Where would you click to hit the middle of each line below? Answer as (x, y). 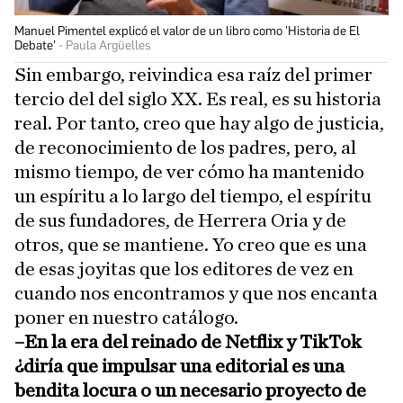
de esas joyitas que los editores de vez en (184, 269)
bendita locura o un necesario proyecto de (190, 390)
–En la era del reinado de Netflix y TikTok (188, 341)
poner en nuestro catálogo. (126, 317)
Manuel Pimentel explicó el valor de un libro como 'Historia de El (187, 31)
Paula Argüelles (108, 45)
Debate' (35, 45)
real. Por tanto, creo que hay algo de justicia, (199, 123)
